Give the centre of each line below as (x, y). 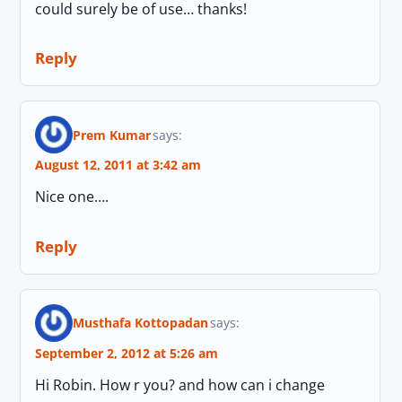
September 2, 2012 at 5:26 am (127, 353)
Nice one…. (72, 197)
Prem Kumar (112, 135)
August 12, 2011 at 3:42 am (118, 165)
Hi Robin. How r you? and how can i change (180, 385)
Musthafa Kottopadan (141, 323)
